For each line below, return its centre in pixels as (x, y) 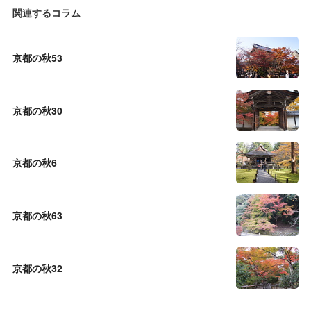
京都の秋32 (37, 268)
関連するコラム (47, 12)
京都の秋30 (37, 110)
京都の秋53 (37, 57)
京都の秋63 (37, 215)
